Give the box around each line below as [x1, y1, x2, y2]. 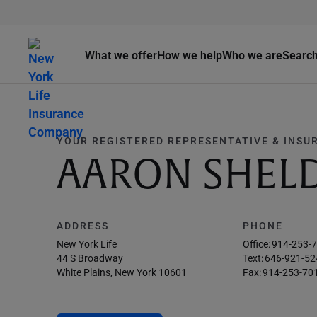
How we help [157, 47, 222, 62]
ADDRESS [57, 219, 109, 232]
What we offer [85, 47, 157, 62]
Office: [243, 237, 271, 250]
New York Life [57, 237, 117, 250]
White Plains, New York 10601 [57, 265, 187, 279]
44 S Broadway [57, 251, 123, 265]
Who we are [222, 47, 282, 62]
